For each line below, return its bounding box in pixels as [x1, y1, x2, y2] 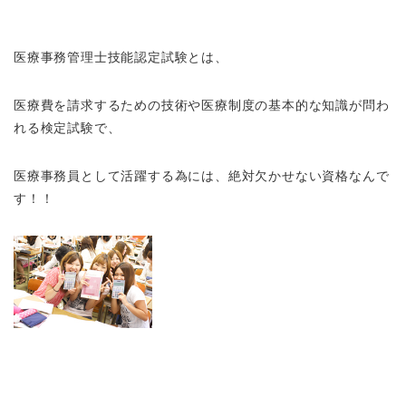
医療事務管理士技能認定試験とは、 [14, 50, 228, 64]
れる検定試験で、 [14, 121, 121, 135]
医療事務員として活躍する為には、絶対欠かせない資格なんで [14, 169, 390, 183]
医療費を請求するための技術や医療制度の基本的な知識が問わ [14, 98, 390, 112]
